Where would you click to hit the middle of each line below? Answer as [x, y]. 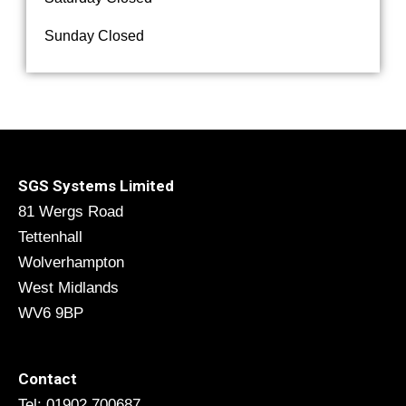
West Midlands [68, 287]
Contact [48, 378]
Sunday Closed [95, 36]
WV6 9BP [51, 313]
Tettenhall [50, 237]
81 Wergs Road [71, 211]
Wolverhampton [71, 262]
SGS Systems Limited [96, 185]
